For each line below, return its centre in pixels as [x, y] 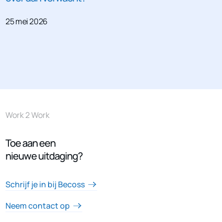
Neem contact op [38, 206]
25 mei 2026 [27, 22]
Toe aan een [31, 143]
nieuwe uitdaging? [44, 156]
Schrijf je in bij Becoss [45, 185]
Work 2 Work [28, 115]
